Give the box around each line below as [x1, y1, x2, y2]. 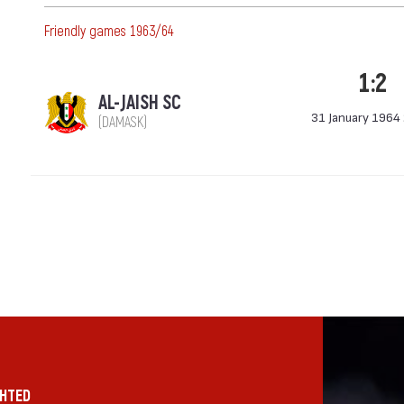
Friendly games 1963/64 [44, 23, 174, 41]
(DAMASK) [98, 114, 147, 132]
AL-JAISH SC [98, 91, 181, 115]
